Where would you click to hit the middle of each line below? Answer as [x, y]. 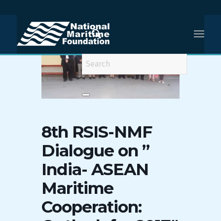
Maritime [77, 188]
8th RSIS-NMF [97, 132]
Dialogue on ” [95, 151]
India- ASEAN [95, 169]
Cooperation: [92, 207]
